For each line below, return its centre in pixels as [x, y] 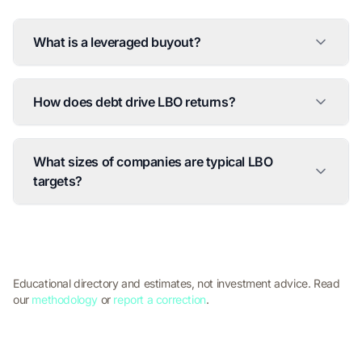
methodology [65, 300]
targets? [58, 181]
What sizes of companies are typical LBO [153, 162]
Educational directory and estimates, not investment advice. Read [177, 284]
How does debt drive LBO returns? [135, 102]
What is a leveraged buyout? [117, 42]
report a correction [160, 300]
